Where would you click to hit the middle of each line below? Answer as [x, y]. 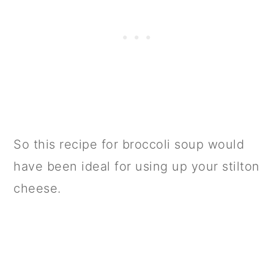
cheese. [37, 188]
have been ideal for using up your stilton [137, 166]
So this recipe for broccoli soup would [129, 144]
